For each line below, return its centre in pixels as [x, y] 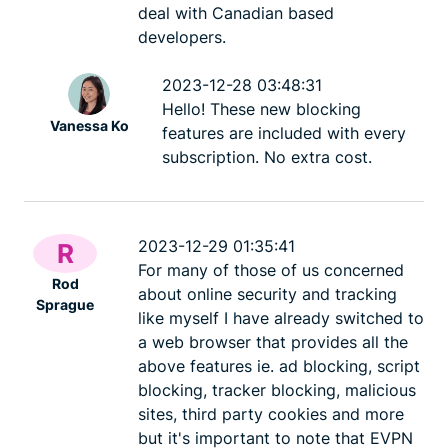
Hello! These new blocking [261, 108]
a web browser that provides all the [273, 341]
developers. [182, 36]
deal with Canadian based [236, 12]
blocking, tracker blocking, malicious [277, 389]
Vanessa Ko [89, 125]
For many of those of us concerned [271, 269]
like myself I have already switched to [281, 317]
